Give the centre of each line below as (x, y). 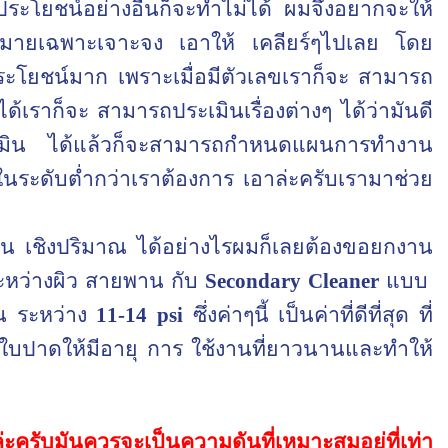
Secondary (253, 281)
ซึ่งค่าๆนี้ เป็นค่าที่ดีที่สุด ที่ (313, 315)
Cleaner (343, 281)
